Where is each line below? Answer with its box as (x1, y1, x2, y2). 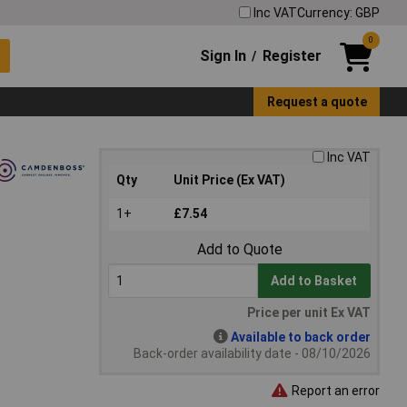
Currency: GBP (297, 5, 380, 20)
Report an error (289, 382, 380, 398)
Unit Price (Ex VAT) (174, 173, 285, 188)
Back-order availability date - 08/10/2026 (134, 346, 371, 362)
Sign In (200, 46, 247, 65)
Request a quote (266, 94, 367, 109)
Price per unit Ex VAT (247, 305, 371, 321)
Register (262, 46, 322, 65)
